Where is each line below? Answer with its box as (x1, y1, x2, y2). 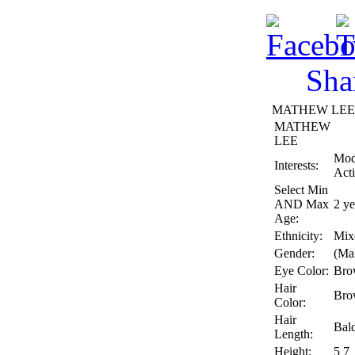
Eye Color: (273, 263, 329, 277)
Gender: (273, 246, 315, 260)
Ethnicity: (273, 228, 323, 242)
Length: (273, 326, 313, 341)
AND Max (273, 197, 329, 211)
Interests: (273, 158, 319, 172)
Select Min (273, 182, 328, 197)
